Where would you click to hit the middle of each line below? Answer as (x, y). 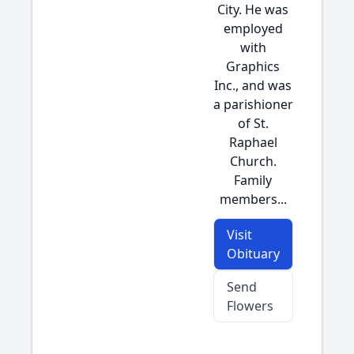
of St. (253, 123)
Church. (253, 161)
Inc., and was (253, 85)
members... (253, 199)
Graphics (253, 66)
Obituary (253, 254)
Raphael (253, 142)
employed (253, 28)
